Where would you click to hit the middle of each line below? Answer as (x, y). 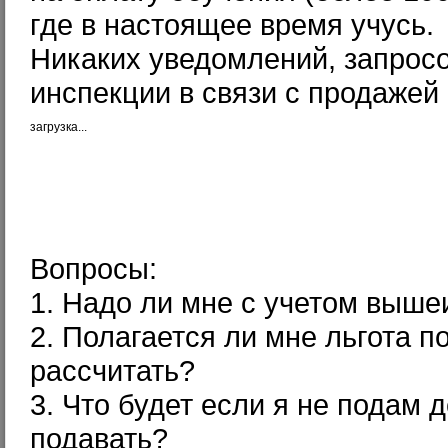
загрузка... (58, 127)
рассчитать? (112, 370)
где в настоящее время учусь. (232, 24)
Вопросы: (93, 268)
